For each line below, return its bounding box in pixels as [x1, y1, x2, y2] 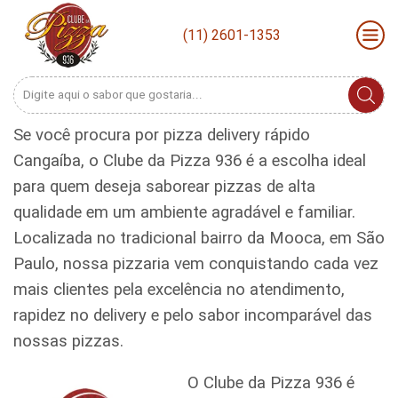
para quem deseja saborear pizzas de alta [13, 176, 315, 196]
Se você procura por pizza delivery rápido [13, 124, 310, 145]
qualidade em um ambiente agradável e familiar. [13, 202, 355, 222]
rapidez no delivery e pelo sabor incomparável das [13, 305, 372, 325]
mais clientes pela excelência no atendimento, [13, 279, 345, 299]
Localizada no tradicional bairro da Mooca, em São [13, 227, 385, 248]
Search [197, 95, 235, 109]
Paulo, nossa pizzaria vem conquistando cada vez [13, 253, 378, 274]
